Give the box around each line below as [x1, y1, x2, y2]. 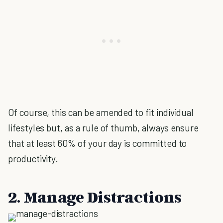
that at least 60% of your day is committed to [8, 137, 187, 149]
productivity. [8, 153, 59, 164]
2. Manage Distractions [8, 187, 182, 206]
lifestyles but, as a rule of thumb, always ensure [8, 122, 199, 133]
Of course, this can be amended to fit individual [8, 107, 194, 118]
